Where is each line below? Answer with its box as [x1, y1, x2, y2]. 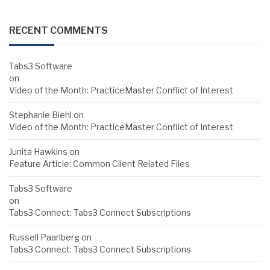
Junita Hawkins [9, 146, 67, 157]
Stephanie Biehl [9, 110, 72, 121]
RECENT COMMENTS [9, 25, 108, 37]
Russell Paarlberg [9, 232, 80, 243]
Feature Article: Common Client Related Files [9, 159, 190, 169]
